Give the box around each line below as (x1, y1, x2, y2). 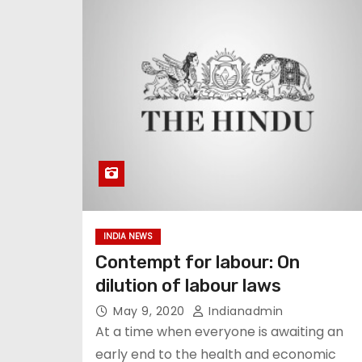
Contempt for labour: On (95, 251, 300, 273)
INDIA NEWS (103, 230, 153, 242)
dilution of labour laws (95, 275, 281, 297)
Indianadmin (204, 303, 284, 319)
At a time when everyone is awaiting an (95, 322, 343, 341)
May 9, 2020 (113, 303, 188, 319)
